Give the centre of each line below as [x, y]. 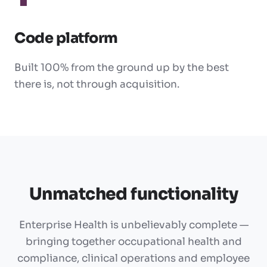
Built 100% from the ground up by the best [122, 68]
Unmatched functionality [133, 194]
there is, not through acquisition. [97, 85]
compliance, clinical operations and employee [133, 259]
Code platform [66, 38]
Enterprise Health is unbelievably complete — [133, 225]
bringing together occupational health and [133, 242]
